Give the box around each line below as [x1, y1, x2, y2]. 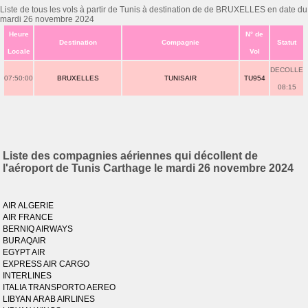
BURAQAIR [3, 236, 47, 245]
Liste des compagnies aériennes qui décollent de [3, 150, 258, 162]
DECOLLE [270, 66, 304, 74]
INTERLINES [3, 271, 52, 280]
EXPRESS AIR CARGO [3, 259, 90, 269]
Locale [7, 47, 30, 55]
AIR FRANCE [3, 212, 54, 222]
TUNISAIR [164, 74, 197, 82]
